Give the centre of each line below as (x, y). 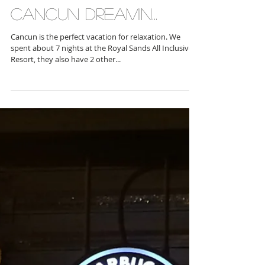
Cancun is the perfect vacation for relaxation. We (96, 66)
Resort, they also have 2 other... (66, 89)
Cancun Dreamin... (84, 43)
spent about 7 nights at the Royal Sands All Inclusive (102, 77)
